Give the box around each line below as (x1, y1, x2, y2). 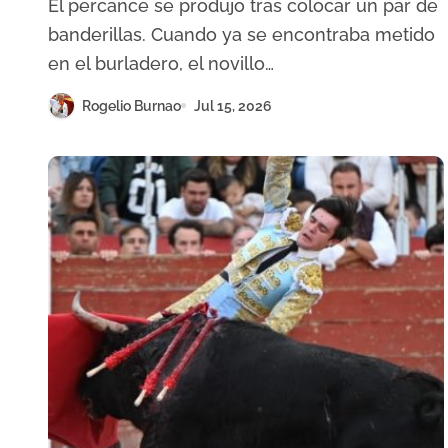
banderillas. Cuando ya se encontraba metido (48, 24, 435, 45)
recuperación (48, 5, 227, 42)
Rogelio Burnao (82, 97, 181, 114)
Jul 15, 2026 (194, 97, 272, 114)
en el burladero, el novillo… (48, 53, 274, 74)
